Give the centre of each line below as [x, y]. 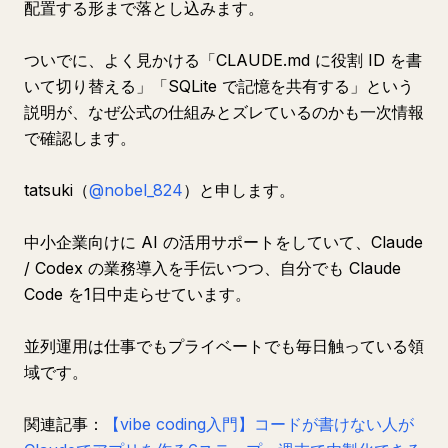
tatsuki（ [56, 190]
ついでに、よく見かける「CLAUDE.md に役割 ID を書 [223, 60]
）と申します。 [239, 190]
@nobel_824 [136, 190]
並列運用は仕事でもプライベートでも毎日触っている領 [224, 346]
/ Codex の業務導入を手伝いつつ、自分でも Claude [212, 268]
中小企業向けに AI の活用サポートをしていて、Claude [223, 242]
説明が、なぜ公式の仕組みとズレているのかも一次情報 [224, 112]
